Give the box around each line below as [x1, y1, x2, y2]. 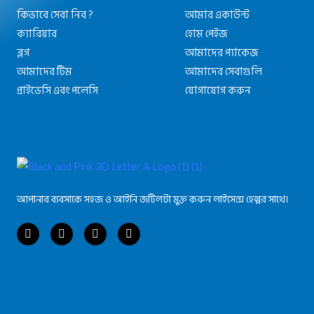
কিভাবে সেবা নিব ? [17, 6, 93, 24]
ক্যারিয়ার [17, 25, 57, 43]
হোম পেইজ [185, 25, 228, 43]
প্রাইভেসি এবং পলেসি [17, 81, 98, 100]
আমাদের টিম [17, 62, 72, 81]
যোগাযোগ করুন [185, 81, 251, 100]
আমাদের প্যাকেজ [185, 43, 259, 62]
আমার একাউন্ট [185, 6, 250, 24]
